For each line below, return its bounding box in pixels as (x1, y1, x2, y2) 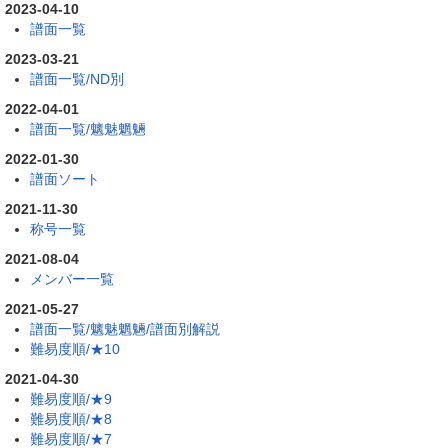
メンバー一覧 (30, 270, 114, 287)
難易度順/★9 (30, 390, 112, 407)
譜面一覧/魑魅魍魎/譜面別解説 (30, 320, 220, 337)
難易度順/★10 (30, 340, 120, 357)
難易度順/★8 (30, 410, 112, 427)
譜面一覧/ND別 (30, 70, 124, 87)
